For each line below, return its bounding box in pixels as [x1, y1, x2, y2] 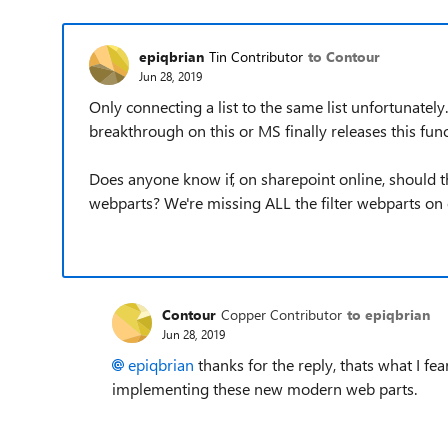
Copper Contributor [221, 304, 342, 324]
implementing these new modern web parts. [112, 378, 417, 399]
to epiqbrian [347, 304, 430, 324]
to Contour [308, 46, 380, 66]
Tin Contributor [209, 46, 303, 66]
